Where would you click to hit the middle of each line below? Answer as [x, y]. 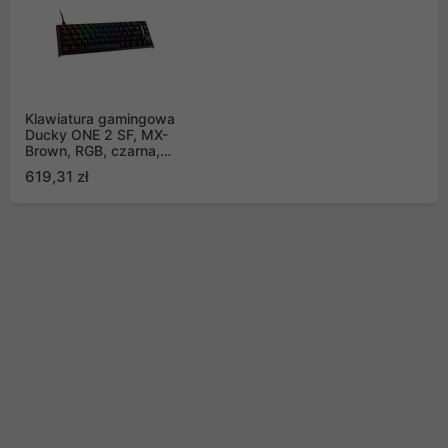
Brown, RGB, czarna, [92, 151]
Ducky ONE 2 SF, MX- [96, 135]
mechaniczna [68, 167]
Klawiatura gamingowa [100, 119]
